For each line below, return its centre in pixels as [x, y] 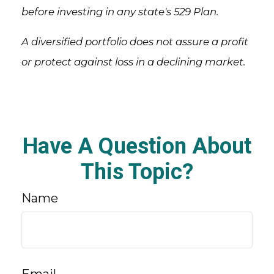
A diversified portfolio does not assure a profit [135, 42]
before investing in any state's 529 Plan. [120, 12]
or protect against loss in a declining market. [134, 62]
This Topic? [137, 172]
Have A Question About [137, 146]
